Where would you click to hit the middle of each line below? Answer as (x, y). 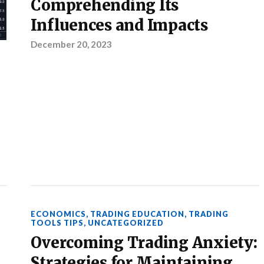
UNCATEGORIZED (126, 222)
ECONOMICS (59, 214)
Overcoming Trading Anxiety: (144, 242)
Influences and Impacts (119, 25)
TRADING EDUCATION (138, 214)
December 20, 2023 (72, 44)
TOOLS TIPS (57, 222)
